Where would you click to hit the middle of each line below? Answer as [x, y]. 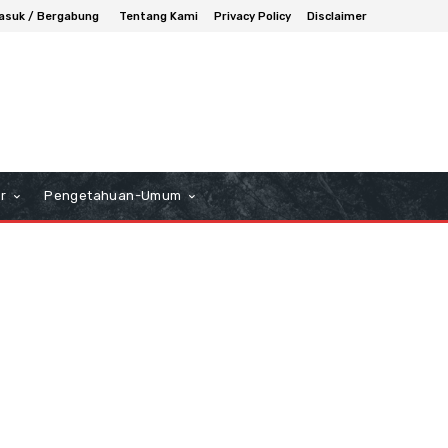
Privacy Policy [252, 16]
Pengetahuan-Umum [113, 196]
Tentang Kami [158, 16]
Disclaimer [337, 16]
